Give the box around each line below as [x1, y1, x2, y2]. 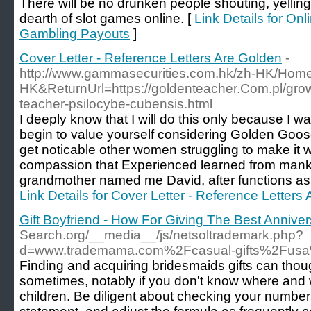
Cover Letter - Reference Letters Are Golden [19, 51, 282, 65]
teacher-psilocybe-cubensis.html [19, 96, 212, 111]
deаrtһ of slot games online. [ [19, 11, 194, 26]
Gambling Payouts [19, 26, 130, 41]
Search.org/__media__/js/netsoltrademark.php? [19, 228, 303, 242]
